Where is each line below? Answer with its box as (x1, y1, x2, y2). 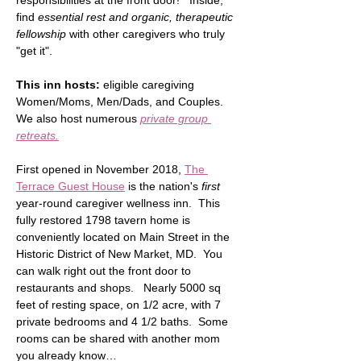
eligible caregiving (100, 78, 197, 92)
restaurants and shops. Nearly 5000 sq (16, 281, 224, 295)
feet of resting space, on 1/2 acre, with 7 (16, 298, 224, 312)
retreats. (16, 129, 59, 143)
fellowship (16, 27, 66, 41)
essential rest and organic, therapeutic (38, 10, 236, 24)
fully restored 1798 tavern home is (16, 214, 193, 227)
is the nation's (125, 180, 201, 193)
